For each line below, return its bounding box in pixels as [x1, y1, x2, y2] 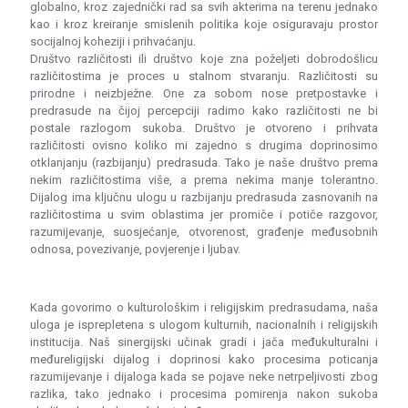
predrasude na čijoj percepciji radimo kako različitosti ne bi [30, 104, 378, 117]
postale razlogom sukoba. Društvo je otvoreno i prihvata [30, 121, 378, 135]
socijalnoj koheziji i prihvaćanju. [30, 35, 196, 48]
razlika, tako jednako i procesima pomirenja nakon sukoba [30, 387, 378, 401]
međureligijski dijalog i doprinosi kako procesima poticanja [30, 352, 378, 366]
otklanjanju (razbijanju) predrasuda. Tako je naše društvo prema [30, 156, 378, 169]
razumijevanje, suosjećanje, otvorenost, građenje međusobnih [30, 225, 378, 239]
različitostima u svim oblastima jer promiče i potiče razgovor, [30, 208, 378, 221]
